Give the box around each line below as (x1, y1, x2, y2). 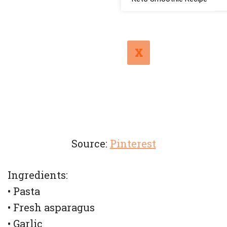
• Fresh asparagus (8, 201, 95, 214)
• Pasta (8, 184, 40, 198)
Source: (71, 137, 110, 150)
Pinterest (109, 137, 156, 150)
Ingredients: (8, 168, 68, 182)
